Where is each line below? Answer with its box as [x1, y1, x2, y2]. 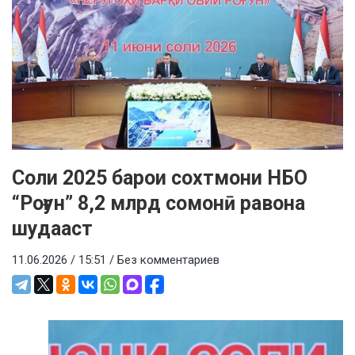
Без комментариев [117, 253, 219, 268]
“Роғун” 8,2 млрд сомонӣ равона [12, 192, 305, 216]
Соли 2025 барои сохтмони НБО [12, 166, 307, 190]
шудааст [12, 217, 93, 241]
